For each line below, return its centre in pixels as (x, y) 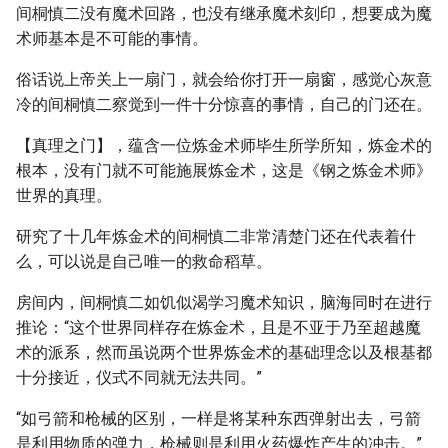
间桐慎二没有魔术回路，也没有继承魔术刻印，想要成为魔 (224, 13)
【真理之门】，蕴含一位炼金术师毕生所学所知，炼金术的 (224, 145)
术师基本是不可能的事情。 (112, 38)
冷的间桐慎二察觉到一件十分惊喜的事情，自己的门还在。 (224, 104)
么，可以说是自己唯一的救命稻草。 (144, 261)
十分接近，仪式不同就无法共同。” (139, 377)
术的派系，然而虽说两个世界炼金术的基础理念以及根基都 (224, 352)
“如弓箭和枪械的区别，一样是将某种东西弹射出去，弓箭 (218, 418)
